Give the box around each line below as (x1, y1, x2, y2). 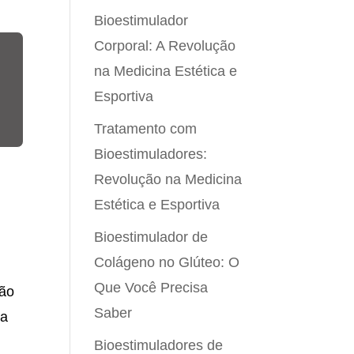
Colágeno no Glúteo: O (94, 254, 240, 270)
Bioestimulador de (94, 229, 209, 245)
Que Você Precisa (94, 280, 209, 296)
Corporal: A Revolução (94, 38, 236, 54)
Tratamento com (94, 121, 198, 137)
